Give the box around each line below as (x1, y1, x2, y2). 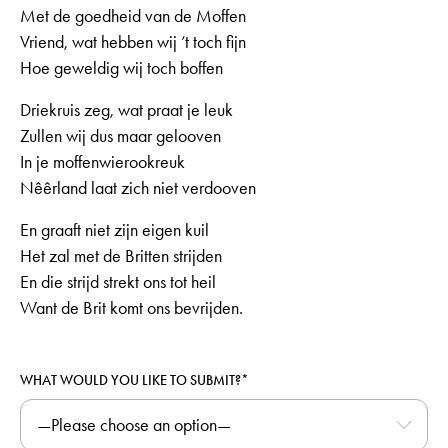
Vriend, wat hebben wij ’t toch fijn (20, 31, 246, 54)
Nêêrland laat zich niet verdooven (20, 177, 256, 200)
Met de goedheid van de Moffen (20, 5, 246, 28)
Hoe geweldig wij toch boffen (20, 57, 223, 80)
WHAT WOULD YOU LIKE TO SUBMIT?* (20, 372, 249, 390)
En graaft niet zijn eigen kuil (20, 219, 209, 242)
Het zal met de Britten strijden (20, 245, 222, 268)
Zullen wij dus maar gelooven (20, 125, 221, 148)
